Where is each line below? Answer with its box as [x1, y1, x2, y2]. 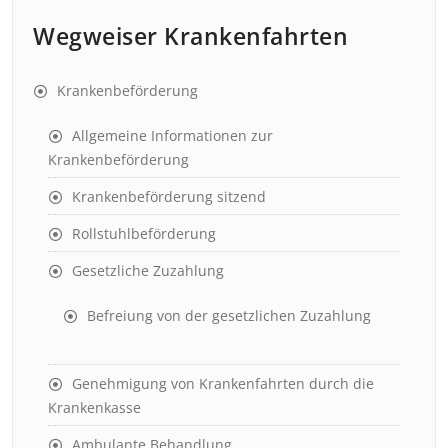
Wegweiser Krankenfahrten [33, 20, 348, 52]
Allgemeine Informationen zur [72, 126, 273, 145]
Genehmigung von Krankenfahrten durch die [72, 374, 374, 393]
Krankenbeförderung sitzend [72, 187, 266, 206]
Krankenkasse [48, 398, 141, 417]
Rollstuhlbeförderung [72, 224, 216, 243]
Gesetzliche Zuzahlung [72, 261, 224, 280]
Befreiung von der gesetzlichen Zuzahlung [87, 306, 371, 325]
